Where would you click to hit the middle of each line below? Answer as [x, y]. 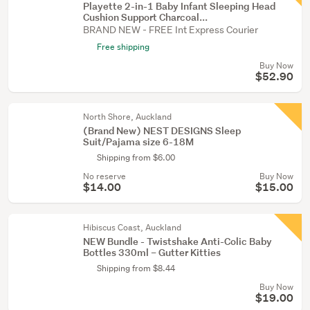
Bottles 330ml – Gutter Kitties [152, 252]
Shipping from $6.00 [136, 157]
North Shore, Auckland [127, 117]
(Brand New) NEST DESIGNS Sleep [162, 130]
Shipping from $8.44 [136, 268]
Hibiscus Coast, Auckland [132, 227]
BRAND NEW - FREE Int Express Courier [171, 30]
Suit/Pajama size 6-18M [138, 142]
